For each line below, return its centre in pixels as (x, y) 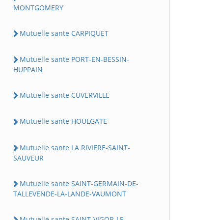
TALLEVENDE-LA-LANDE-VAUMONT (70, 194)
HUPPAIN (28, 69)
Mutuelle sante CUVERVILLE (65, 95)
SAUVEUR (28, 158)
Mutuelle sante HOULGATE (63, 121)
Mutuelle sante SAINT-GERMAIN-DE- (79, 183)
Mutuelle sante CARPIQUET (64, 33)
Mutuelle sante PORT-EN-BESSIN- (74, 59)
